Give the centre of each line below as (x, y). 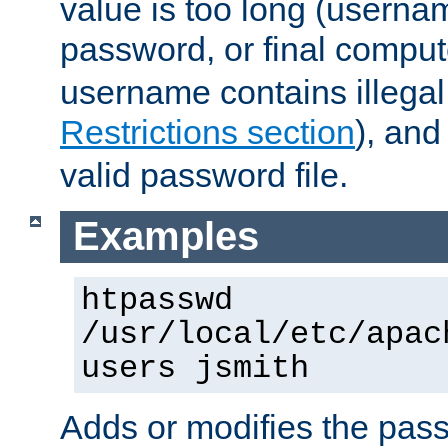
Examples (165, 236)
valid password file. (204, 175)
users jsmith (195, 368)
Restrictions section (207, 132)
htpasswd (157, 300)
